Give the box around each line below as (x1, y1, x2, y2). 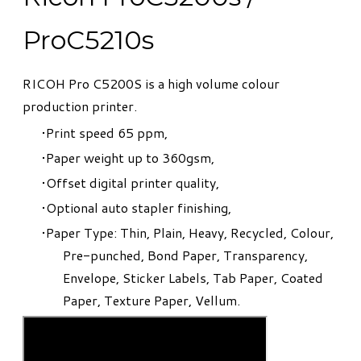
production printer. (23, 97, 137, 116)
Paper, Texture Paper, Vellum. (63, 291, 240, 310)
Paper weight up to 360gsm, (46, 148, 214, 168)
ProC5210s (23, 24, 154, 56)
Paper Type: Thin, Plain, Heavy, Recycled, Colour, (46, 223, 334, 243)
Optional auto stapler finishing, (46, 198, 231, 218)
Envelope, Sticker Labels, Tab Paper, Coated (63, 268, 323, 288)
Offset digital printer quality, (46, 173, 219, 193)
